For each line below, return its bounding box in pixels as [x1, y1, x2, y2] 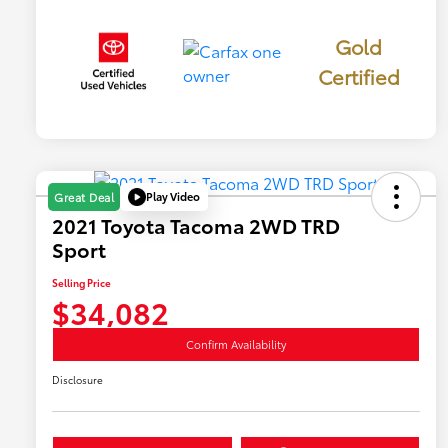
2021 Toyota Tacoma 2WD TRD [52, 210, 340, 239]
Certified [317, 61, 400, 90]
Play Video [146, 188, 200, 205]
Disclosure [52, 371, 103, 387]
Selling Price [52, 274, 111, 290]
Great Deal [54, 188, 114, 205]
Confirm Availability [186, 335, 286, 352]
